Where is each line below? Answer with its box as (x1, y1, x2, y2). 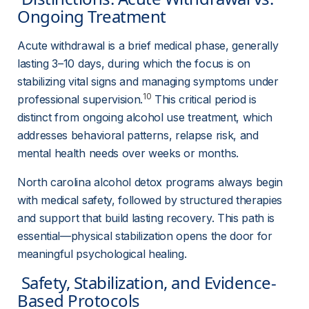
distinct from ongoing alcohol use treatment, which (17, 110, 276, 124)
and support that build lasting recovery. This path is (17, 211, 278, 225)
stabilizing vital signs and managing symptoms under (17, 74, 282, 88)
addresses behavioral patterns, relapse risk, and (17, 128, 262, 142)
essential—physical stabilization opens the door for (17, 229, 276, 243)
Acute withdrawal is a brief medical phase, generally (17, 39, 282, 52)
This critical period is (151, 92, 260, 106)
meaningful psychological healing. (17, 247, 187, 261)
